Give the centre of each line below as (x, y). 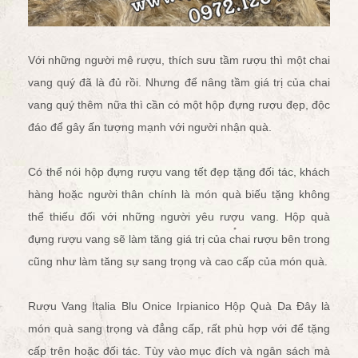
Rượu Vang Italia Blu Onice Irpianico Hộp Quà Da (160, 306)
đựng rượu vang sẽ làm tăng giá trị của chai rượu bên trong (179, 239)
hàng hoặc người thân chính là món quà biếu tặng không (179, 194)
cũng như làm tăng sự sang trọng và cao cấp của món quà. (178, 261)
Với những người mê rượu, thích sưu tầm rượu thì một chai (179, 60)
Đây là (311, 306)
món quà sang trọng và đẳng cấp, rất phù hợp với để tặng (179, 328)
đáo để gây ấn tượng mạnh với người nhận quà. (150, 127)
